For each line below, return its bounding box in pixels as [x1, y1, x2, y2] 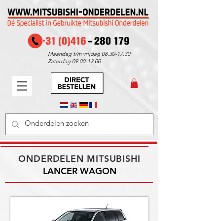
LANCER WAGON [42, 165, 116, 177]
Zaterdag [48, 58, 72, 65]
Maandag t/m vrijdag [48, 50, 102, 57]
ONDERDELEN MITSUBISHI [18, 153, 141, 165]
